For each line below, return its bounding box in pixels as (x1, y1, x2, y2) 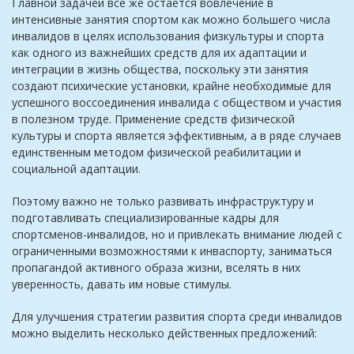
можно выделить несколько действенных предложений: (12, 326, 317, 341)
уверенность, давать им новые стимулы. (12, 277, 232, 292)
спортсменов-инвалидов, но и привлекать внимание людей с (12, 227, 342, 243)
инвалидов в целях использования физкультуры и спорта (12, 28, 324, 44)
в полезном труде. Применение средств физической (12, 111, 295, 127)
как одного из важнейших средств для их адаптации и (12, 45, 307, 61)
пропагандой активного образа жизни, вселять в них (12, 260, 300, 276)
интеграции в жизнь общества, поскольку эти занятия (12, 62, 308, 77)
